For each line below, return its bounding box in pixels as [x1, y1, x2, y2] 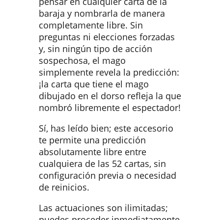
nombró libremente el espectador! [39, 102, 181, 114]
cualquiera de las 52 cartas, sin [39, 157, 166, 169]
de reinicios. [39, 181, 89, 193]
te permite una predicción [39, 134, 146, 146]
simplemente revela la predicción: [39, 66, 179, 79]
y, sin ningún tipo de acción [39, 43, 152, 55]
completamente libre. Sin [39, 19, 143, 31]
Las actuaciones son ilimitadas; [39, 201, 168, 214]
